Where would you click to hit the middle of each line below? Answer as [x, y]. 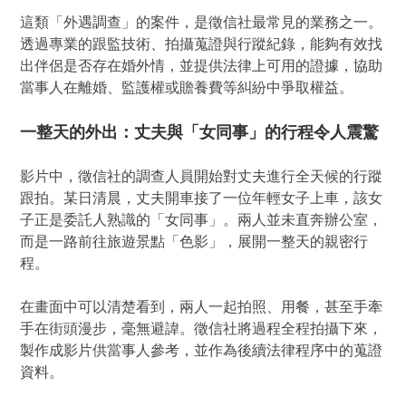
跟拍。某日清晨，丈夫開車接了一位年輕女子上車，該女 [202, 198]
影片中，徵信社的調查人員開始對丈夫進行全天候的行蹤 [202, 177]
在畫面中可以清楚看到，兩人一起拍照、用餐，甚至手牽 [202, 307]
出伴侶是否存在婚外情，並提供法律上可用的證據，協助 [202, 66]
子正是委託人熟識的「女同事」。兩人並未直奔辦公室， [202, 220]
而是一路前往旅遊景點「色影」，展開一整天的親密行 [194, 242]
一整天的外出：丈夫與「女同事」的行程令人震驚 [200, 133]
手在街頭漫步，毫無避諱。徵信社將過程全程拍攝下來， [202, 329]
